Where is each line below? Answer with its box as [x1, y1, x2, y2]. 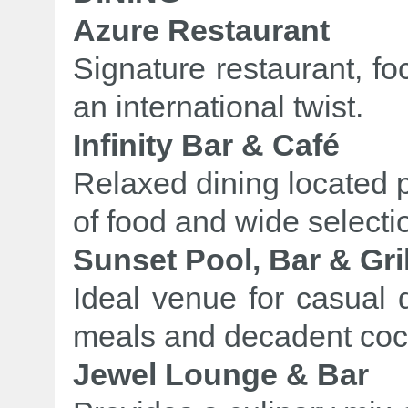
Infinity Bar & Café [73, 127, 356, 162]
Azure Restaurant [73, 13, 330, 47]
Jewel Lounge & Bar [73, 357, 369, 392]
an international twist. [73, 89, 363, 124]
